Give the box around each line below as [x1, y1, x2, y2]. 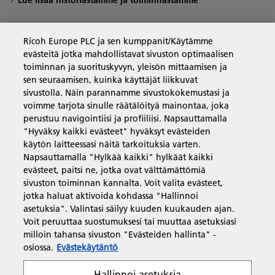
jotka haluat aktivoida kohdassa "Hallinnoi [23, 190, 199, 201]
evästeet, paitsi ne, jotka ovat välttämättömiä [23, 165, 206, 176]
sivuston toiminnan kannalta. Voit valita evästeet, [23, 177, 223, 188]
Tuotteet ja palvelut [10, 88, 133, 105]
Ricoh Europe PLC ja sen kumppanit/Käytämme [23, 36, 214, 47]
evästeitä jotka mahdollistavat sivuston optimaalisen [23, 48, 234, 60]
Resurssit [10, 165, 65, 182]
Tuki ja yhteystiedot [10, 126, 132, 144]
